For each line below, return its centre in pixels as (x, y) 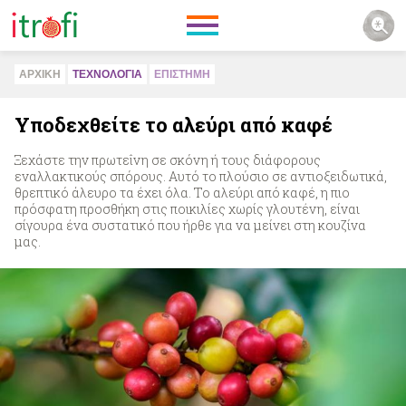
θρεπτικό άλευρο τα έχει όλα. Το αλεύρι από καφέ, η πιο (182, 193)
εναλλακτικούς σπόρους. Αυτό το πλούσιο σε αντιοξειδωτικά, (201, 176)
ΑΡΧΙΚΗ (40, 74)
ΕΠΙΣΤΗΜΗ (182, 74)
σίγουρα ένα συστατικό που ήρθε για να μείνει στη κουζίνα (190, 225)
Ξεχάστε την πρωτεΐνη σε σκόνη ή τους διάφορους (168, 160)
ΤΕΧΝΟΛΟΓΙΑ (107, 74)
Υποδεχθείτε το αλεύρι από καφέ (174, 125)
